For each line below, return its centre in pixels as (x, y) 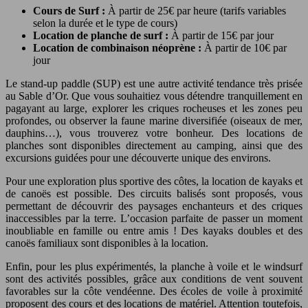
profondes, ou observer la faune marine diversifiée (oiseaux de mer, (154, 121)
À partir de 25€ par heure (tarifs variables (197, 11)
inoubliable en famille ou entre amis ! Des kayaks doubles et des (154, 231)
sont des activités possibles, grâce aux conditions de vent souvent (154, 279)
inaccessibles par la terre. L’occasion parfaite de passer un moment (154, 219)
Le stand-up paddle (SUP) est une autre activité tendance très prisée (154, 84)
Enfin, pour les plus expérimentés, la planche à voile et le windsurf (154, 267)
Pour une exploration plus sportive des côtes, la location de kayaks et (154, 181)
